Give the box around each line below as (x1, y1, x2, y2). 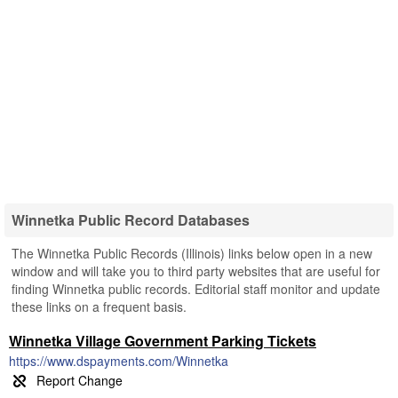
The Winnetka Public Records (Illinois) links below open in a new (12, 244, 372, 262)
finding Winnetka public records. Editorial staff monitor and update (12, 280, 380, 298)
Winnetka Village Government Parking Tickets (9, 330, 316, 351)
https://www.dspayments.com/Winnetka (9, 352, 228, 370)
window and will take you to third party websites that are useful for (12, 262, 380, 280)
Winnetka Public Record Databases (12, 210, 250, 230)
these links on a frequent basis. (12, 298, 187, 315)
